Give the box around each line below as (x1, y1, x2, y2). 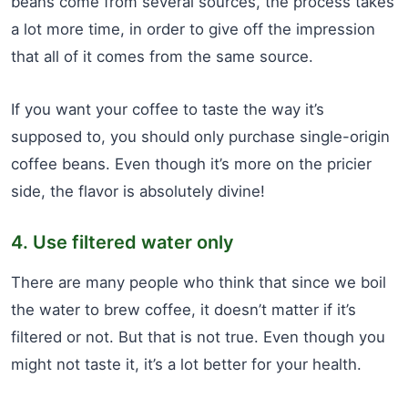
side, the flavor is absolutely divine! (11, 181, 265, 200)
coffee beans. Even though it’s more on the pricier (11, 154, 372, 173)
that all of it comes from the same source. (11, 46, 313, 66)
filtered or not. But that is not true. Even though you (11, 327, 385, 346)
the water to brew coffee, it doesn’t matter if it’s (11, 300, 356, 319)
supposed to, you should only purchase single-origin (11, 127, 390, 146)
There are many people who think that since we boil (11, 272, 386, 291)
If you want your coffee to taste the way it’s (11, 99, 324, 118)
